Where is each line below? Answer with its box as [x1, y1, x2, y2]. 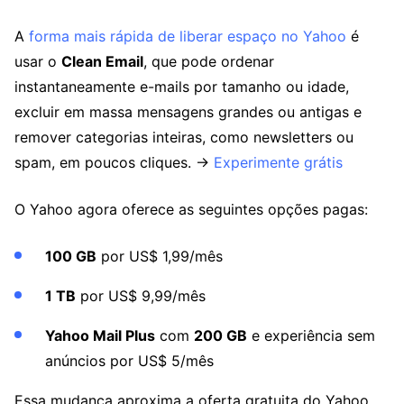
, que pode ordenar [143, 52, 274, 70]
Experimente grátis [214, 153, 343, 171]
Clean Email [61, 52, 143, 70]
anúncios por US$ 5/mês [45, 352, 214, 370]
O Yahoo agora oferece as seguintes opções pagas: [14, 200, 368, 218]
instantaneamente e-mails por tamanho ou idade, [14, 78, 349, 96]
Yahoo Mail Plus [45, 326, 155, 344]
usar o [14, 52, 61, 70]
